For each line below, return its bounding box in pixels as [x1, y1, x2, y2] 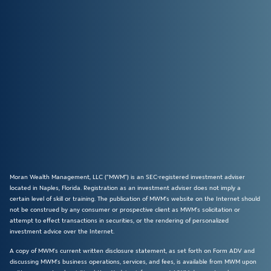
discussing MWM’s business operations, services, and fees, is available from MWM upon [10, 257, 256, 267]
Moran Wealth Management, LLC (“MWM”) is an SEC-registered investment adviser [10, 172, 245, 181]
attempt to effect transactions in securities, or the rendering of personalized [10, 215, 229, 225]
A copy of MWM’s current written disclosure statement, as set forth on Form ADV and [10, 246, 255, 256]
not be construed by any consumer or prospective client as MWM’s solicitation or [10, 204, 240, 214]
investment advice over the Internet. [10, 226, 114, 236]
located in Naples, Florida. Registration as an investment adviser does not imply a [10, 183, 241, 192]
